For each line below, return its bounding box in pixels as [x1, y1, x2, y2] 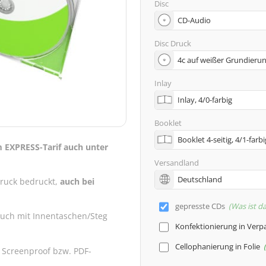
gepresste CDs [175, 201, 225, 212]
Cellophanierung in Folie [175, 241, 260, 252]
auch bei [60, 176, 95, 188]
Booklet [154, 118, 182, 129]
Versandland [154, 157, 199, 169]
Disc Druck [154, 38, 191, 49]
